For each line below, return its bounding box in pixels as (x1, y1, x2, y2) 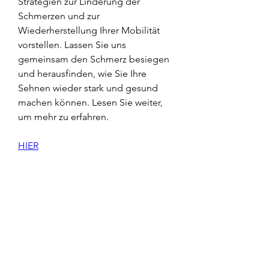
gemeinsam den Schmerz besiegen (18, 53, 169, 65)
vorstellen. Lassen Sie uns (18, 38, 126, 50)
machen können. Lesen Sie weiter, (18, 96, 163, 108)
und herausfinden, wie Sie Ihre (18, 67, 147, 79)
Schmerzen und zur (18, 10, 100, 22)
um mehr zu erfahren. (18, 110, 109, 122)
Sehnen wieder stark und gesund (18, 82, 158, 94)
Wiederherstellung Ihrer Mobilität (18, 24, 160, 36)
